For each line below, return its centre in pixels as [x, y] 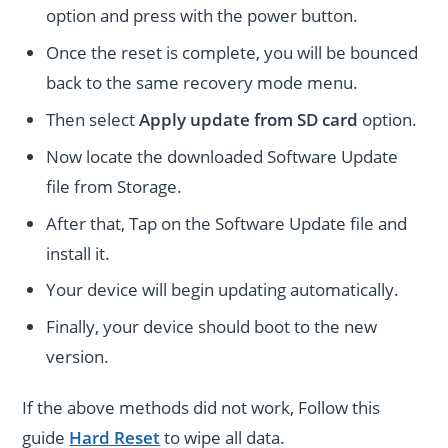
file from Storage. [114, 186]
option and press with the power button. [202, 16]
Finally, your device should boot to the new [212, 327]
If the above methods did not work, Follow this [201, 407]
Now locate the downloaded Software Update [222, 156]
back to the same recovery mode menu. [202, 83]
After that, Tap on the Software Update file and [227, 223]
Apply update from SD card [249, 119]
